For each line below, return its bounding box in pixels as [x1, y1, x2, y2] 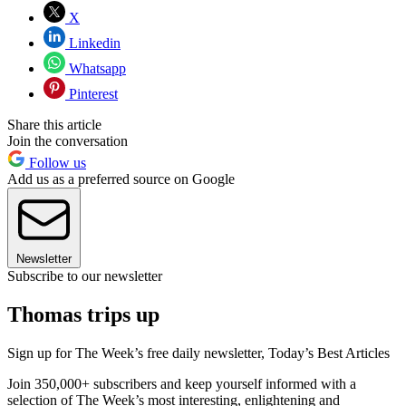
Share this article [7, 116, 101, 132]
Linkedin [65, 34, 121, 51]
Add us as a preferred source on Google [7, 170, 235, 187]
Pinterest [65, 85, 118, 101]
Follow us [25, 154, 86, 170]
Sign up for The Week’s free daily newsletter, [7, 344, 268, 361]
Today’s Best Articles [268, 344, 390, 361]
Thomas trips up [7, 302, 159, 326]
